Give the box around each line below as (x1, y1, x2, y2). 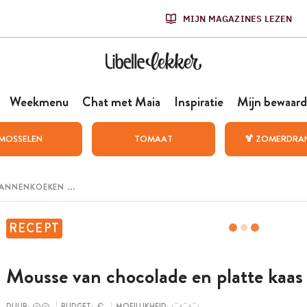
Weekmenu (9, 93, 69, 111)
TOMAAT (134, 132, 173, 145)
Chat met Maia (82, 93, 160, 111)
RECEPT (8, 219, 60, 237)
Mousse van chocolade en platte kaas (5, 262, 303, 291)
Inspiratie (173, 93, 223, 111)
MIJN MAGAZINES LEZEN (182, 12, 293, 25)
